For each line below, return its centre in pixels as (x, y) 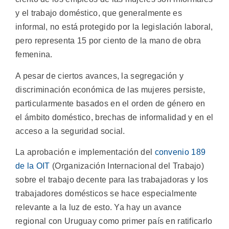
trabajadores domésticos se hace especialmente (106, 193)
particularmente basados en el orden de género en (110, 103)
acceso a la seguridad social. (70, 131)
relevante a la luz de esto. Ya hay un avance (99, 207)
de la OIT (33, 166)
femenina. (34, 55)
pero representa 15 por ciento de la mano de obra (108, 41)
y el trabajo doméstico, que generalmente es (99, 13)
